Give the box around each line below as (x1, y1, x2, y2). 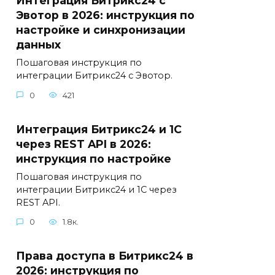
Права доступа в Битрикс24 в (16, 249, 193, 262)
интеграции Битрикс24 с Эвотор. (16, 70, 172, 82)
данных (16, 38, 61, 52)
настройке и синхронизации (16, 23, 185, 37)
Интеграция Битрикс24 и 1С (16, 122, 182, 136)
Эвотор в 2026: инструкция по (16, 9, 195, 22)
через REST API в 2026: (16, 137, 151, 150)
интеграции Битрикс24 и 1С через (16, 184, 177, 195)
